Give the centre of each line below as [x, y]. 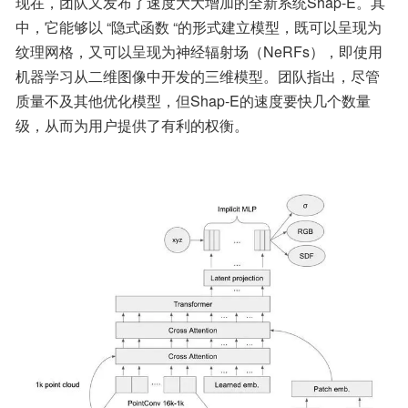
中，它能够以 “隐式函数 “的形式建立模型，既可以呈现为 [199, 27]
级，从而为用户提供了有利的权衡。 [132, 125]
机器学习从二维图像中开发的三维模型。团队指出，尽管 [198, 76]
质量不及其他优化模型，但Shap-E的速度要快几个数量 [193, 101]
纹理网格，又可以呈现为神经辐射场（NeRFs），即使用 [199, 51]
